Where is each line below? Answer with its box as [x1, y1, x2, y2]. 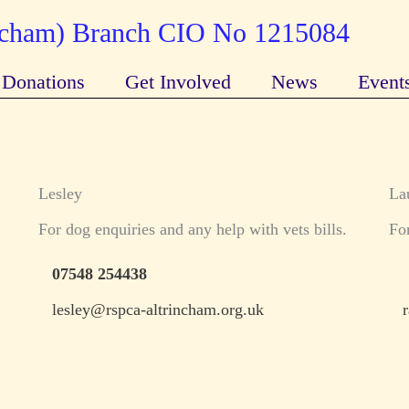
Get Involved [124, 70, 231, 93]
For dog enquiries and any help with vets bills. [37, 219, 347, 238]
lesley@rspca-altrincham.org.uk [51, 299, 264, 319]
